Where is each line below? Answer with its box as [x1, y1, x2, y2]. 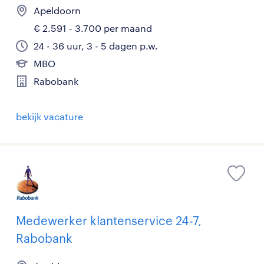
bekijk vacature [16, 111, 83, 122]
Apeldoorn [34, 5, 81, 16]
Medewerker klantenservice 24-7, [16, 213, 202, 227]
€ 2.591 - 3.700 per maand [34, 22, 152, 34]
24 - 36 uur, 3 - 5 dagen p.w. [34, 40, 158, 51]
